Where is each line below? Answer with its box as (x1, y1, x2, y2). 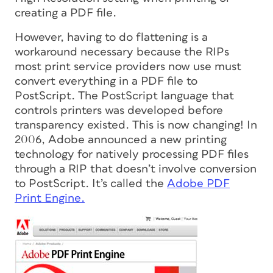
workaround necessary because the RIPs (15, 46, 229, 58)
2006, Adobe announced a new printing (15, 133, 227, 146)
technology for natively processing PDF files (15, 148, 249, 160)
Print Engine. (15, 192, 85, 204)
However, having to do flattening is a (15, 31, 208, 43)
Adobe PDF (167, 177, 230, 190)
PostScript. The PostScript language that (15, 90, 234, 102)
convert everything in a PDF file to (15, 75, 197, 87)
